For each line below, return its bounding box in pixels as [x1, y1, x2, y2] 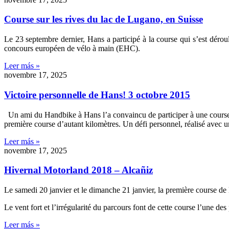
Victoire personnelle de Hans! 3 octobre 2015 [4, 89, 190, 100]
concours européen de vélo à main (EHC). [4, 44, 140, 53]
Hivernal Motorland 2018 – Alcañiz [4, 165, 153, 176]
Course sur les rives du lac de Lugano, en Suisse [4, 14, 203, 25]
